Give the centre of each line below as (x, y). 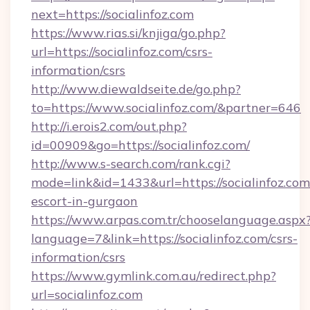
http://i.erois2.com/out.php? (109, 126)
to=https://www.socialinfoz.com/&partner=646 (166, 108)
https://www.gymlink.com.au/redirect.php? (154, 276)
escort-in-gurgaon (84, 201)
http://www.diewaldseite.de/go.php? (136, 89)
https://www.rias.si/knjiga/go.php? (128, 33)
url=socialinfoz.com (87, 294)
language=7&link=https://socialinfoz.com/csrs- (164, 238)
